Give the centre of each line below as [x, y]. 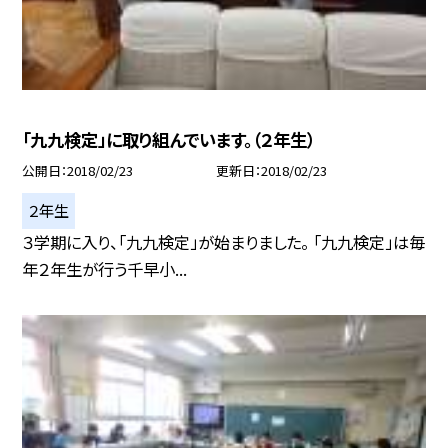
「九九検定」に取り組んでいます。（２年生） [169, 140]
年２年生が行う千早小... [105, 269]
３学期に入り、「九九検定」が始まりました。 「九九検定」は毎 [224, 242]
